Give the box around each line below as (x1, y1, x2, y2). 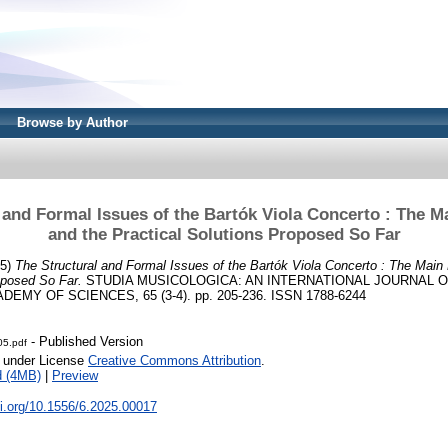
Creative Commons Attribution (88, 353, 261, 369)
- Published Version (27, 334, 143, 350)
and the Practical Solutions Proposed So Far (47, 224, 401, 244)
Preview (52, 368, 98, 384)
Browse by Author (17, 115, 128, 130)
